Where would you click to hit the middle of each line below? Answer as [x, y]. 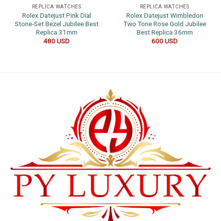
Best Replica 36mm [165, 32]
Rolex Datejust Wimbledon [165, 15]
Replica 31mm [56, 32]
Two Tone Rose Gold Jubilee [165, 23]
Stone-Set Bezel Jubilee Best [56, 23]
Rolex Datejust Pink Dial [56, 15]
